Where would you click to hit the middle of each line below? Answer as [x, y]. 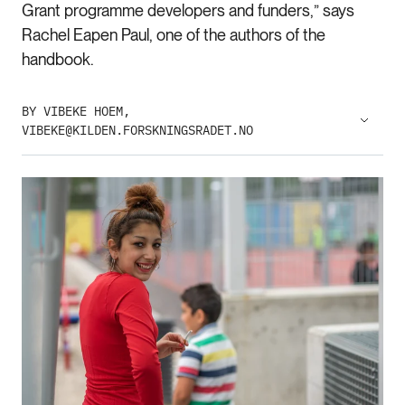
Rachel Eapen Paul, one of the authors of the [174, 34]
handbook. [58, 59]
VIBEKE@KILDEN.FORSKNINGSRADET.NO [137, 130]
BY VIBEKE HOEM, [76, 111]
